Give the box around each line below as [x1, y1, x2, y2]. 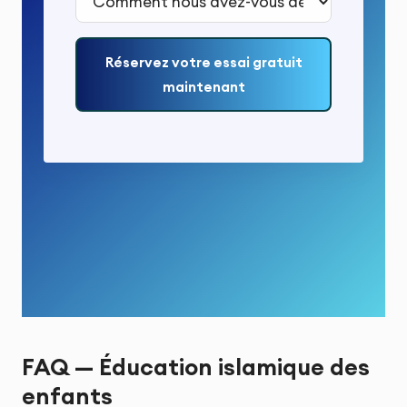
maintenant [162, 78, 245, 96]
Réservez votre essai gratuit [104, 54, 303, 72]
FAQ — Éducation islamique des [22, 352, 370, 382]
